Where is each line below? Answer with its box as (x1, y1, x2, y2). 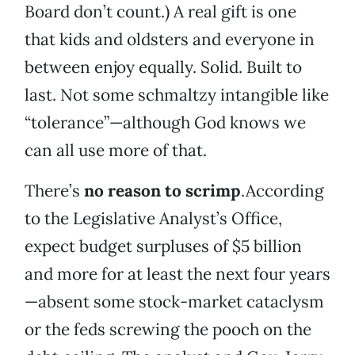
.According (241, 180, 324, 202)
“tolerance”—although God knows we (25, 112, 306, 134)
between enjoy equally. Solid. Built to (25, 56, 302, 78)
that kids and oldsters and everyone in (25, 29, 315, 51)
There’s (25, 180, 84, 202)
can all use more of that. (25, 139, 207, 162)
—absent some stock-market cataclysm (25, 291, 324, 313)
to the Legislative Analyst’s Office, (25, 208, 282, 230)
